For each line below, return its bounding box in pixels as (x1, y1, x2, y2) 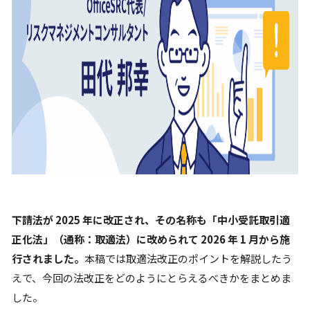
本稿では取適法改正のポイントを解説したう (84, 251, 292, 266)
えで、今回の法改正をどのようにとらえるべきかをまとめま (12, 271, 291, 285)
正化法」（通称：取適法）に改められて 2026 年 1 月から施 (12, 232, 290, 246)
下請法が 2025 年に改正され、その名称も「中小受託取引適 (12, 212, 290, 227)
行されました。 (12, 251, 84, 266)
